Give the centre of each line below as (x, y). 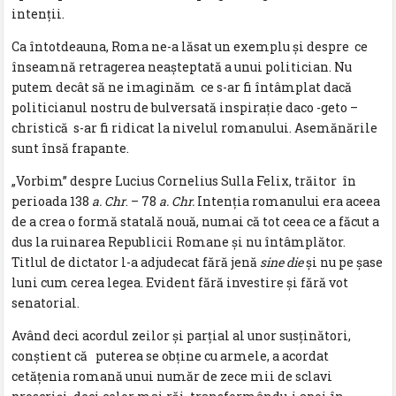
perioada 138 (52, 201)
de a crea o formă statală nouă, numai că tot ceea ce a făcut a (196, 221)
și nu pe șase (345, 262)
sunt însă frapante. (71, 148)
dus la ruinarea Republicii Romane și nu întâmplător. (179, 241)
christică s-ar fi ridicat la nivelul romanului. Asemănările (195, 127)
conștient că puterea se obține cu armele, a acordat (171, 355)
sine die (283, 262)
